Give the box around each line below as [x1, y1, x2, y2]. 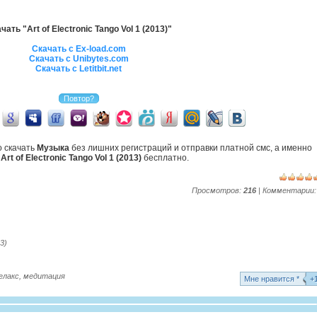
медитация [23, 272, 65, 280]
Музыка [37, 143, 69, 153]
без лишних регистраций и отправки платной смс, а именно [69, 143, 312, 153]
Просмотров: [192, 186, 243, 195]
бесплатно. [142, 153, 189, 163]
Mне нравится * [244, 275, 299, 283]
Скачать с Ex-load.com [31, 44, 126, 54]
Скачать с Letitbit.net [35, 64, 122, 74]
